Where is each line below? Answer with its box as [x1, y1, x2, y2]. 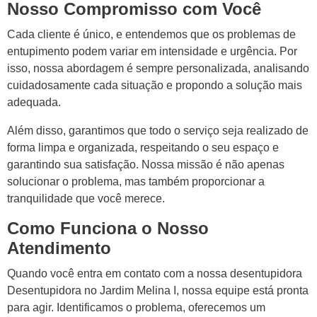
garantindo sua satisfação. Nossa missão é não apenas [7, 158, 284, 171]
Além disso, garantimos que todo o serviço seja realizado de [7, 125, 309, 137]
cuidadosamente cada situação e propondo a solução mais [7, 79, 302, 91]
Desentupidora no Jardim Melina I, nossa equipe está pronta [7, 284, 309, 296]
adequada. [7, 96, 61, 108]
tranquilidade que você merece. [7, 192, 165, 204]
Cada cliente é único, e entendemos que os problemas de [7, 28, 296, 40]
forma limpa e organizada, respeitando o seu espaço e [7, 142, 279, 154]
